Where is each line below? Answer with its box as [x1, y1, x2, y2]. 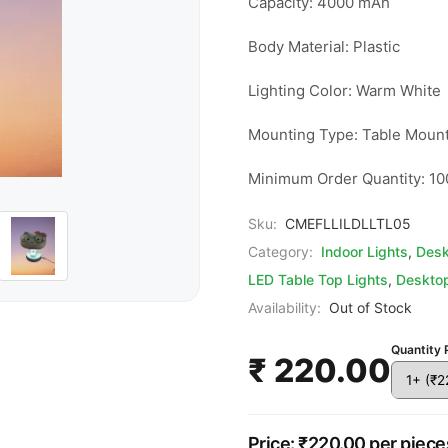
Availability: [247, 299, 321, 316]
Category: [247, 243, 313, 260]
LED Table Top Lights [247, 271, 388, 288]
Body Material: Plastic [247, 37, 400, 56]
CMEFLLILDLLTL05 [284, 215, 411, 232]
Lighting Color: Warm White [247, 81, 441, 100]
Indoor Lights [320, 243, 408, 260]
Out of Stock [328, 299, 412, 316]
